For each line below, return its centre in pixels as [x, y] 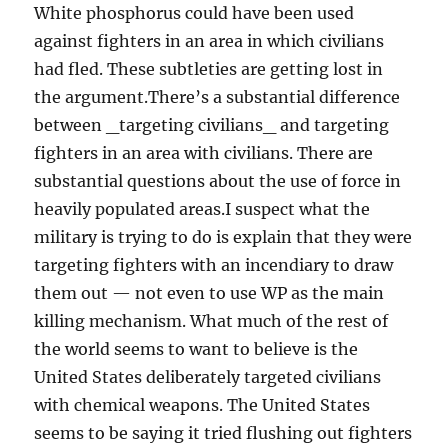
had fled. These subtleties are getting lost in [209, 69]
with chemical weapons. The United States [202, 405]
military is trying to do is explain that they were [223, 237]
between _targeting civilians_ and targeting [212, 125]
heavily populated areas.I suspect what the [202, 209]
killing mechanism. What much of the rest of [211, 321]
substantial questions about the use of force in [218, 181]
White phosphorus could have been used [194, 13]
